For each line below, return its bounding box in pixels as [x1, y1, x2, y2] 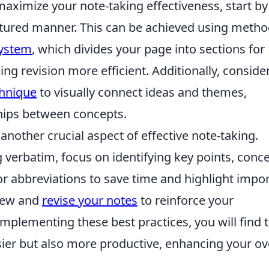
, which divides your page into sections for [32, 41, 265, 57]
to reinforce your [138, 192, 234, 208]
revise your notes [42, 192, 138, 208]
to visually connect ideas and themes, [37, 84, 247, 100]
